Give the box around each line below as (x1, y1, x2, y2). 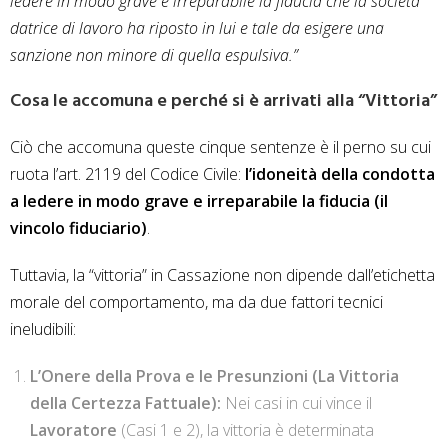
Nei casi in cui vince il (221, 392, 372, 415)
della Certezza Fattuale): (30, 392, 221, 415)
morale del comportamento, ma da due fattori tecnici (10, 291, 383, 314)
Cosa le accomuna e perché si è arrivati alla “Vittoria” (10, 87, 437, 117)
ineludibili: (10, 318, 76, 341)
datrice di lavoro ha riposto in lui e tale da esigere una (10, 17, 384, 40)
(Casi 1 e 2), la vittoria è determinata (117, 419, 374, 442)
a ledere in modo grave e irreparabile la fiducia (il (10, 190, 388, 213)
